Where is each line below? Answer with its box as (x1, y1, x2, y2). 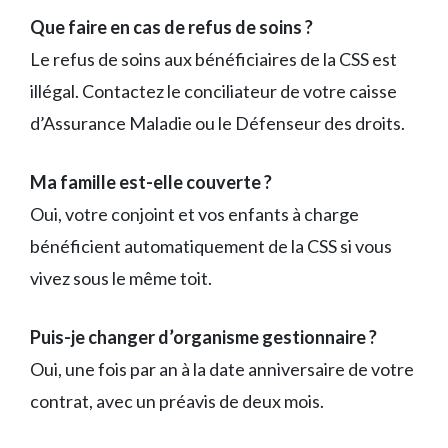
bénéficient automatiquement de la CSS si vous (30, 234, 392, 257)
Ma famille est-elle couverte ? (30, 170, 272, 193)
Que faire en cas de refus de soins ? (30, 15, 313, 38)
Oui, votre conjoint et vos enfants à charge (30, 202, 359, 225)
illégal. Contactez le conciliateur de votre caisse (30, 79, 397, 102)
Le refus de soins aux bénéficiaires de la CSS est (30, 47, 397, 70)
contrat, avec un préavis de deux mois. (30, 389, 324, 412)
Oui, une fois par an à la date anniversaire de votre (30, 357, 414, 380)
